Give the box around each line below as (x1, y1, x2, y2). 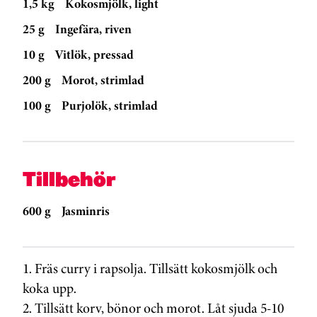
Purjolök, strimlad (62, 96, 158, 115)
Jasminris (62, 202, 110, 221)
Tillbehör (23, 166, 116, 192)
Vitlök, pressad (55, 45, 134, 64)
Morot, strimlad (62, 71, 144, 90)
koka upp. (23, 278, 76, 299)
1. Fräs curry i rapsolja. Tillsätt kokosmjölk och (23, 258, 277, 279)
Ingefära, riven (55, 20, 132, 39)
